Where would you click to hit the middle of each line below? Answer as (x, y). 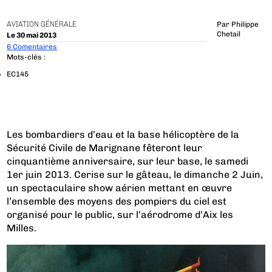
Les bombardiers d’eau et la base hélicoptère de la (123, 134)
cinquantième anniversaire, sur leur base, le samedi (128, 161)
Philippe (245, 25)
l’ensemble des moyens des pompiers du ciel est (117, 201)
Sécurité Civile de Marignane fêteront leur (105, 148)
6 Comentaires (32, 46)
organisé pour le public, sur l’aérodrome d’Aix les (120, 214)
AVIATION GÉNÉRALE (42, 25)
